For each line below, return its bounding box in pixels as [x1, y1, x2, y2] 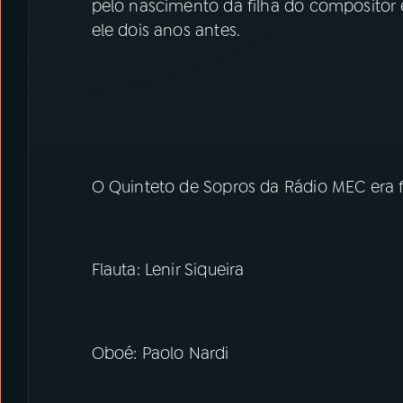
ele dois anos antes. [91, 20, 241, 41]
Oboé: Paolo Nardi [91, 342, 229, 364]
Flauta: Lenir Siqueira [91, 259, 245, 281]
